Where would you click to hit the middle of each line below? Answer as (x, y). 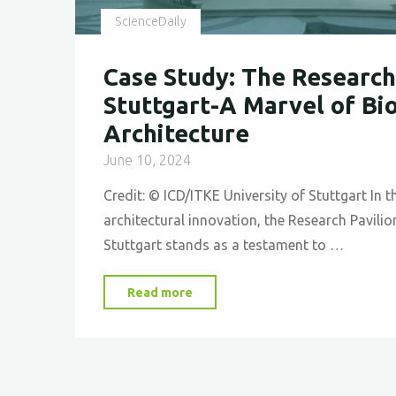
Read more (160, 293)
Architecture (176, 134)
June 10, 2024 (147, 160)
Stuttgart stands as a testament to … (223, 245)
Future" (222, 10)
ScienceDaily (150, 22)
